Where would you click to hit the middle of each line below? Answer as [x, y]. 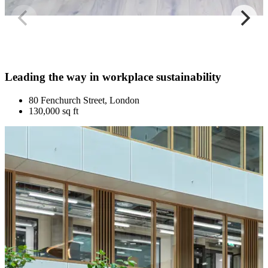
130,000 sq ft [54, 111]
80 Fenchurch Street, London [84, 100]
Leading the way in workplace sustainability [113, 77]
